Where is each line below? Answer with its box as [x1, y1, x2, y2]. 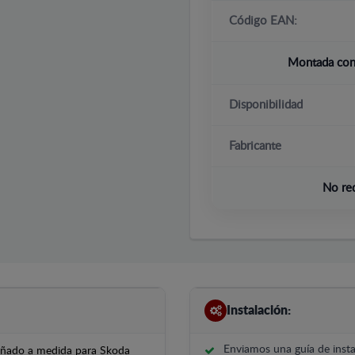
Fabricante [229, 140, 281, 152]
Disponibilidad [229, 99, 303, 111]
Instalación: [227, 303, 291, 317]
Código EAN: [229, 15, 297, 27]
